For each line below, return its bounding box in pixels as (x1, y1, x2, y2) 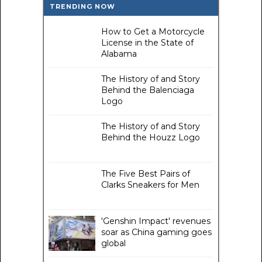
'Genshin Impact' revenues (101, 216, 211, 227)
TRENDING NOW (50, 2, 115, 11)
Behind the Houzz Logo (101, 132, 200, 143)
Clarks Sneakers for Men (101, 180, 199, 191)
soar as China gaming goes (101, 227, 212, 238)
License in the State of (101, 37, 194, 49)
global (101, 238, 126, 249)
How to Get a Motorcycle (101, 26, 205, 37)
